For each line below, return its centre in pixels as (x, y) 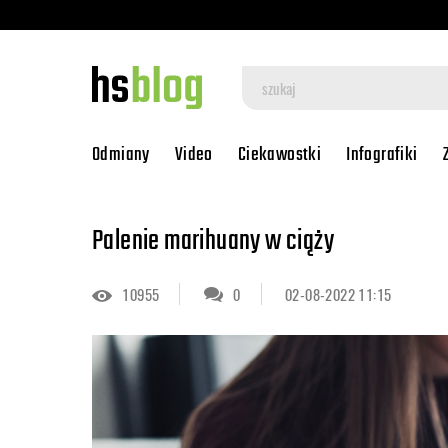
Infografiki (382, 155)
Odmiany (121, 155)
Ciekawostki (279, 155)
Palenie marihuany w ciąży (213, 241)
